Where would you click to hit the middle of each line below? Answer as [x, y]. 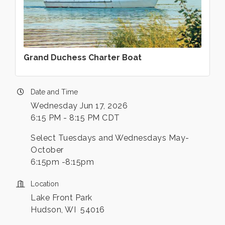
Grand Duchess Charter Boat [83, 57]
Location [45, 184]
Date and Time [54, 92]
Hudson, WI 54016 [68, 209]
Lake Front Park [62, 197]
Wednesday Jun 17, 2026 [79, 105]
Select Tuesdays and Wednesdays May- [110, 138]
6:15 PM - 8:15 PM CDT [75, 118]
